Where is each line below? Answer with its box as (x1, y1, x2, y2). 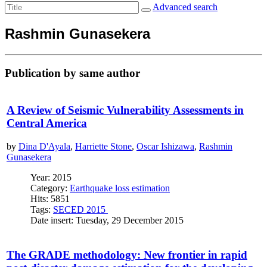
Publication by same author (5, 66, 140, 79)
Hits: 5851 (30, 194, 70, 204)
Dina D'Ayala (18, 141, 70, 152)
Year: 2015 (30, 172, 72, 183)
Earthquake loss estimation (70, 183, 170, 194)
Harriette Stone (75, 141, 132, 152)
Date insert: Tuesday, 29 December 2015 (30, 215, 184, 226)
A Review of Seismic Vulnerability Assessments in (7, 104, 244, 117)
